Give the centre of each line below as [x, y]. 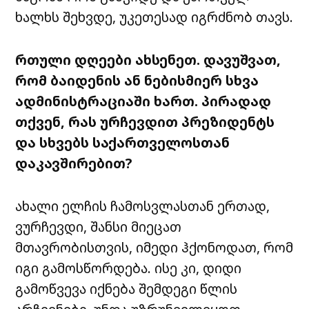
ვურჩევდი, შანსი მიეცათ [99, 227]
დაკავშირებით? [74, 163]
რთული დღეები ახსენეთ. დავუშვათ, [148, 60]
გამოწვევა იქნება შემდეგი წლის [127, 289]
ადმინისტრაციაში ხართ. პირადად [143, 101]
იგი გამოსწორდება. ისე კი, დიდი [129, 268]
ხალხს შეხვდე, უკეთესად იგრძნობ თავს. [154, 17]
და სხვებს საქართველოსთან [123, 143]
